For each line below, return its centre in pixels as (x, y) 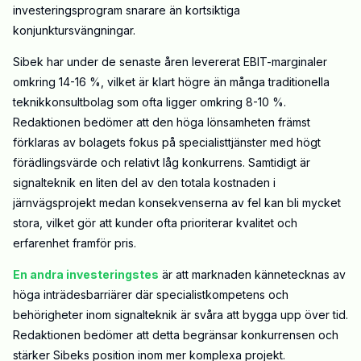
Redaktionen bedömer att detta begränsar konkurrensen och (176, 335)
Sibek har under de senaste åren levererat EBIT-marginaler (170, 62)
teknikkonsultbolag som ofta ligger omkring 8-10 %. (149, 102)
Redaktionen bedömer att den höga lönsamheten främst (162, 122)
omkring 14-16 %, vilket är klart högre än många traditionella (171, 82)
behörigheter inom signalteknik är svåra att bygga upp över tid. (180, 315)
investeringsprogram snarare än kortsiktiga (127, 10)
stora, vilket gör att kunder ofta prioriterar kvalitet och (155, 223)
